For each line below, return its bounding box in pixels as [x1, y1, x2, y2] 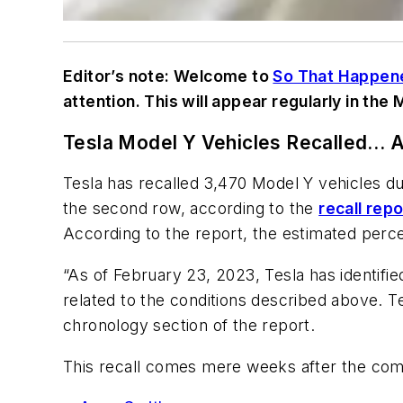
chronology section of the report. [63, 316, 316, 336]
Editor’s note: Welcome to [63, 67, 273, 86]
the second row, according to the [63, 199, 319, 219]
